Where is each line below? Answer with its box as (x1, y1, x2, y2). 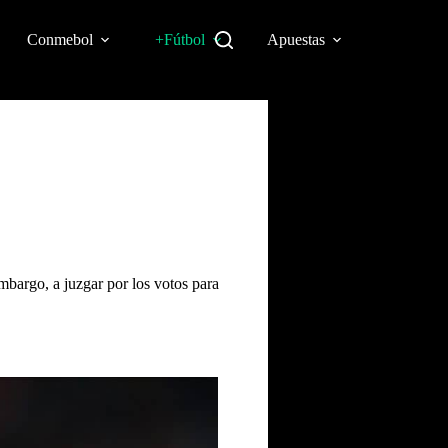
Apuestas (266, 31, 325, 48)
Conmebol (26, 31, 93, 48)
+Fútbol (154, 31, 205, 48)
